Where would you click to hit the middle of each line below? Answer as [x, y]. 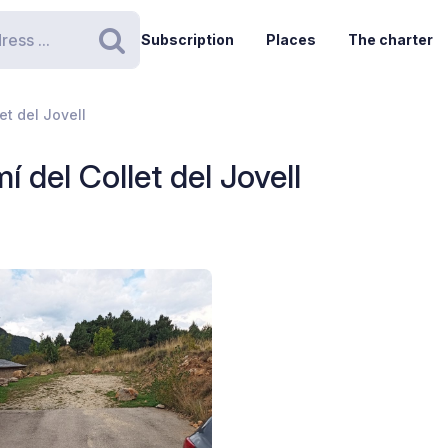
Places [290, 39]
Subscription [187, 39]
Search [157, 59]
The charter [390, 39]
